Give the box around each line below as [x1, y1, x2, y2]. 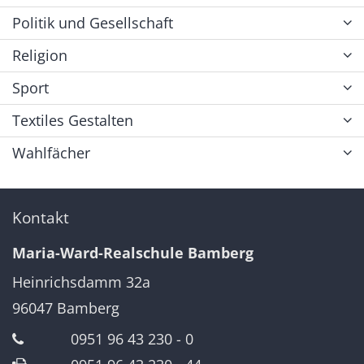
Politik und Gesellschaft [12, 12, 173, 32]
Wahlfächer [12, 142, 90, 162]
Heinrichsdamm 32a [12, 271, 150, 292]
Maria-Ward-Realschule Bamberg [12, 242, 253, 262]
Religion [12, 45, 67, 65]
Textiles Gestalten [12, 110, 133, 130]
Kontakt [12, 206, 69, 228]
